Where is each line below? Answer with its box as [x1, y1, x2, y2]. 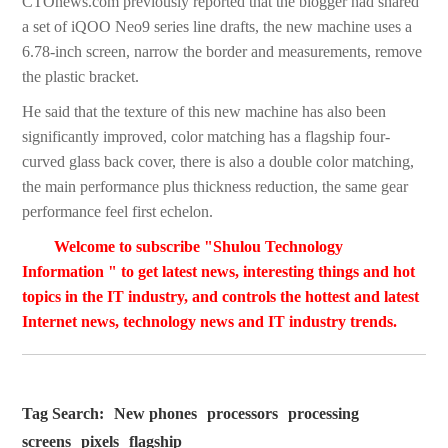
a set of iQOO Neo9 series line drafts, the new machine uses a [22, 18, 413, 36]
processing [288, 405, 360, 423]
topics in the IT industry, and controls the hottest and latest [22, 288, 420, 306]
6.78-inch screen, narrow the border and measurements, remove [22, 43, 423, 61]
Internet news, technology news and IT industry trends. [22, 313, 398, 331]
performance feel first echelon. [22, 203, 214, 221]
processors [207, 405, 279, 423]
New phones [114, 405, 198, 423]
